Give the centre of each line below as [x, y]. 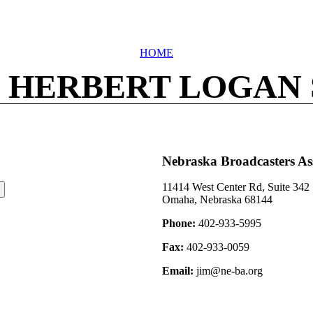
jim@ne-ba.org [228, 271]
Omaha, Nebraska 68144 [217, 200]
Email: [178, 271]
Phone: [179, 224]
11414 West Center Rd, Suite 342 [236, 187]
